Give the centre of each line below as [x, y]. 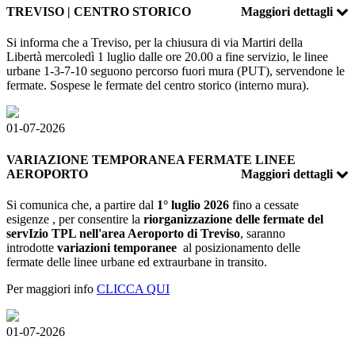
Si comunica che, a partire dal [82, 204]
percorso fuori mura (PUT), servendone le [240, 71]
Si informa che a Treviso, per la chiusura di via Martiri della [155, 43]
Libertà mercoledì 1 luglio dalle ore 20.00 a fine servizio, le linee [167, 57]
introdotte [32, 247]
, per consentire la [98, 219]
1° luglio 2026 [195, 204]
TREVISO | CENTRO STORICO [99, 12]
